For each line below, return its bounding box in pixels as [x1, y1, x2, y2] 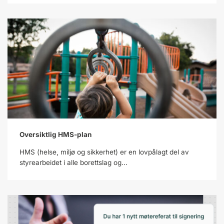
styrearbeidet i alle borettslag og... [19, 158, 127, 166]
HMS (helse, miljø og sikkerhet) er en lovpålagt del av [19, 148, 189, 156]
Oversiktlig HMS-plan [19, 130, 91, 138]
